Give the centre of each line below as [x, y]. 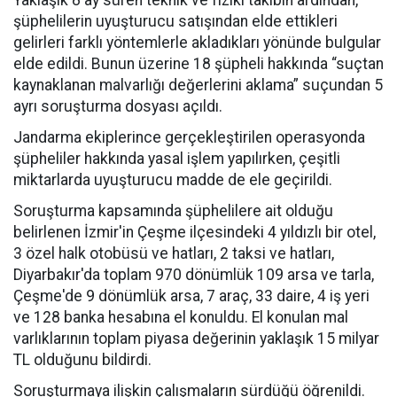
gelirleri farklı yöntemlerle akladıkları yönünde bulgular [197, 43]
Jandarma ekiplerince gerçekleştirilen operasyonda [189, 137]
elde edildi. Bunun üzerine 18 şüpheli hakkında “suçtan [198, 64]
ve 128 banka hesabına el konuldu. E [136, 317]
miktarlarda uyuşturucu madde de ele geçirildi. [173, 180]
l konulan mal [304, 317]
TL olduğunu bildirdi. [82, 360]
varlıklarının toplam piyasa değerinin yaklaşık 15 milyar [196, 339]
